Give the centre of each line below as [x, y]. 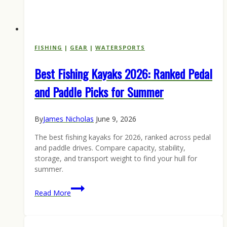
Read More [53, 193]
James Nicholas [68, 119]
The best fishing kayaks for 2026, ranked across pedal [123, 137]
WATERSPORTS [120, 48]
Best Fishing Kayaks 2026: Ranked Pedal [123, 74]
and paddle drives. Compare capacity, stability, [110, 148]
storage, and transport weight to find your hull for [116, 159]
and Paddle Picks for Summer [99, 92]
